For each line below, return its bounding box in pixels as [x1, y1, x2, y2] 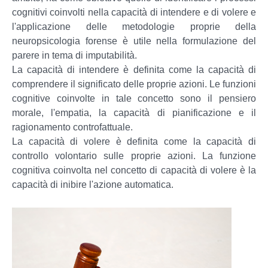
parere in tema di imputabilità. [12, 50, 137, 60]
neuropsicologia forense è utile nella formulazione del [12, 35, 256, 46]
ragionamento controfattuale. [12, 121, 133, 132]
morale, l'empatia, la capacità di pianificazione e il [12, 107, 256, 118]
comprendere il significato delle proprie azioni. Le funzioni [12, 78, 256, 89]
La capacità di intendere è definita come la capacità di [12, 64, 256, 75]
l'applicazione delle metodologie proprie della [12, 21, 256, 32]
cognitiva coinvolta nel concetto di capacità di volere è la [12, 165, 256, 175]
